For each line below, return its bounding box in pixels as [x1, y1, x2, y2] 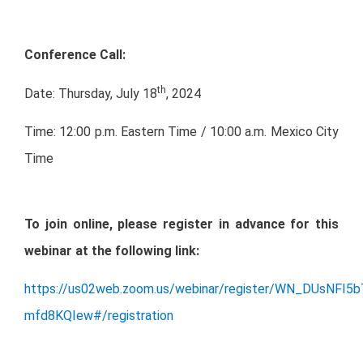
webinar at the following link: [24, 242, 199, 258]
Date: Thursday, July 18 [24, 85, 157, 101]
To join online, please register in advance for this [24, 216, 339, 232]
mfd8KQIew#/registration [24, 307, 173, 323]
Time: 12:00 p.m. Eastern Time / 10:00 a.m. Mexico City [24, 124, 339, 140]
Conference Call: [24, 47, 126, 63]
